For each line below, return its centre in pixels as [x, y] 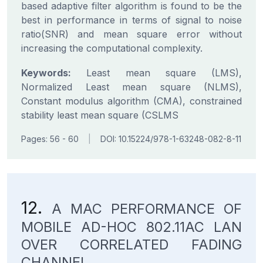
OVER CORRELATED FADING [131, 245]
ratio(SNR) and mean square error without [131, 34]
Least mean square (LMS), [156, 73]
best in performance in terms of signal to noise [131, 20]
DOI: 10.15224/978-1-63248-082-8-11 [171, 139]
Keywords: [46, 73]
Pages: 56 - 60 [50, 139]
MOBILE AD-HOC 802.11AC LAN [131, 227]
